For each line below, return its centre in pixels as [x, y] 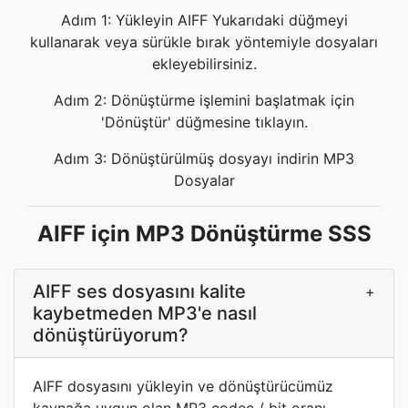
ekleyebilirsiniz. [204, 64]
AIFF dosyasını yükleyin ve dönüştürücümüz [183, 386]
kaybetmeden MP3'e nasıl [145, 313]
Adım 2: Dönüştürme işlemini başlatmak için [204, 100]
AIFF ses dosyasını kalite [139, 291]
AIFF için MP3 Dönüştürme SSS [204, 234]
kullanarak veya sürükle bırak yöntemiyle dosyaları [204, 42]
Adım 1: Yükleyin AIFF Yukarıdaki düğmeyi [204, 20]
